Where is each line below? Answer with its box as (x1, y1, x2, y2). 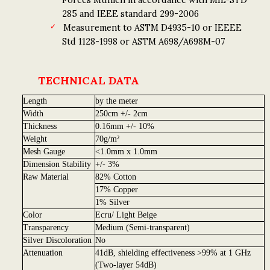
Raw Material (22, 172, 69, 182)
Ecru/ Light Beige (95, 210, 157, 220)
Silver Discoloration (22, 236, 92, 245)
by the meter (95, 96, 138, 106)
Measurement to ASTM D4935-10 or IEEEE (63, 22, 242, 33)
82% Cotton (95, 172, 136, 182)
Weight (22, 134, 47, 144)
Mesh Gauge (22, 147, 65, 157)
